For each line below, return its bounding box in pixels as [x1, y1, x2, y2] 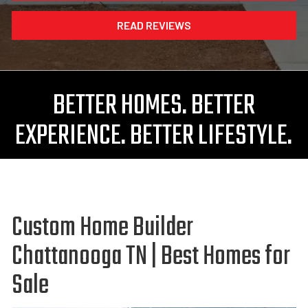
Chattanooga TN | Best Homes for [11, 236, 290, 278]
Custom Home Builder [11, 208, 193, 249]
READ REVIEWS [116, 19, 191, 32]
